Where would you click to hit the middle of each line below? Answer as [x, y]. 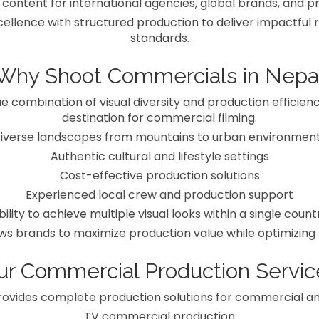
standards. [159, 38]
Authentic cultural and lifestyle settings [159, 157]
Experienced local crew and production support [159, 195]
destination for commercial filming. [159, 118]
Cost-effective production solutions [159, 176]
